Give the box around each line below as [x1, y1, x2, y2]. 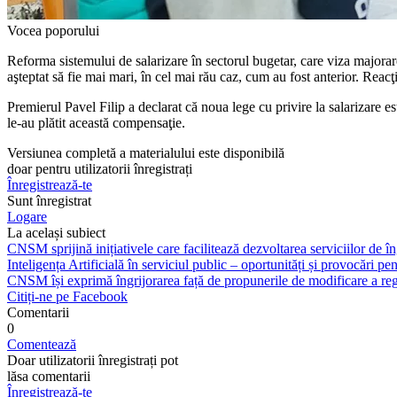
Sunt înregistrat [7, 192, 91, 208]
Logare [7, 208, 47, 224]
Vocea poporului [7, 22, 99, 38]
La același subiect [7, 224, 105, 240]
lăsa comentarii [7, 368, 90, 384]
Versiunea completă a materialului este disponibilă [7, 144, 284, 160]
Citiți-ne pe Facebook [7, 288, 128, 304]
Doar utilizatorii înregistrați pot [7, 352, 178, 368]
